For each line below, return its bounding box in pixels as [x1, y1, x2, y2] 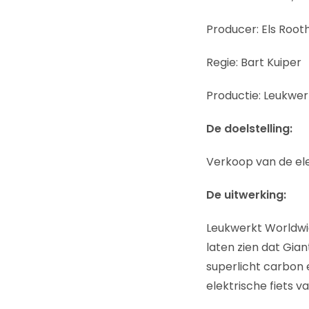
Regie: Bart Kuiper [206, 54, 301, 70]
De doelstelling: [206, 121, 292, 137]
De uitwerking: [206, 187, 286, 203]
